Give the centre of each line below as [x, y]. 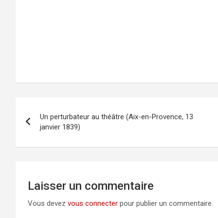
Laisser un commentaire [91, 186]
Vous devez [48, 204]
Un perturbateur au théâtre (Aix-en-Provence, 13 [117, 117]
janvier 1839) [60, 127]
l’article [33, 142]
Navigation [41, 115]
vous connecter [93, 204]
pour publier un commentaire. [165, 204]
